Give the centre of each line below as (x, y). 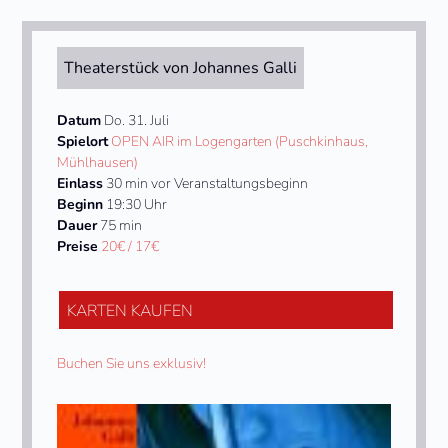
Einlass (80, 183)
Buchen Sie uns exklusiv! (132, 363)
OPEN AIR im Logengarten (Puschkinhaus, (240, 141)
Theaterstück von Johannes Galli (181, 67)
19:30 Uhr (135, 204)
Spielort (83, 141)
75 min (120, 225)
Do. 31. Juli (135, 120)
